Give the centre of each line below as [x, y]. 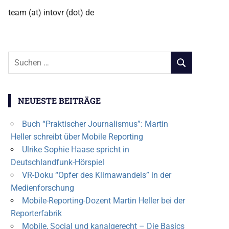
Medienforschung [42, 188]
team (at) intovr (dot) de [51, 13]
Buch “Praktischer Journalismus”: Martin [95, 124]
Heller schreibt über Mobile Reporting [77, 137]
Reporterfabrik [36, 214]
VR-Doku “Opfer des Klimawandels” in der [96, 175]
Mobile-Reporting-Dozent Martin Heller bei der [103, 201]
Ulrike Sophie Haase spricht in [75, 150]
